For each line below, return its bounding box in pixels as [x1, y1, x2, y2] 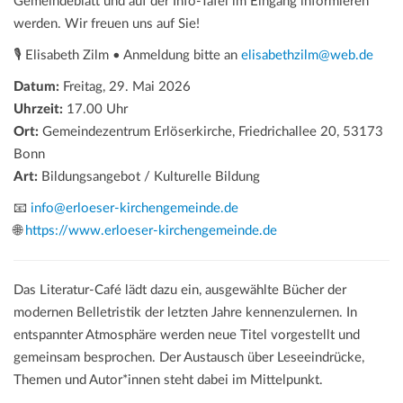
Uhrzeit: [13, 102, 63, 116]
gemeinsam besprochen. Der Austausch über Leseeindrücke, [13, 350, 364, 364]
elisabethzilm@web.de [241, 48, 373, 62]
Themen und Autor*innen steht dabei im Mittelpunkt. [13, 372, 323, 387]
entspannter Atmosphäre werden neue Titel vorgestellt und [13, 327, 360, 342]
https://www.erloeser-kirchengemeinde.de [25, 223, 277, 237]
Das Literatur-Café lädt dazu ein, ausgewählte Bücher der [13, 282, 346, 297]
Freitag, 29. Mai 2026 [59, 79, 191, 94]
